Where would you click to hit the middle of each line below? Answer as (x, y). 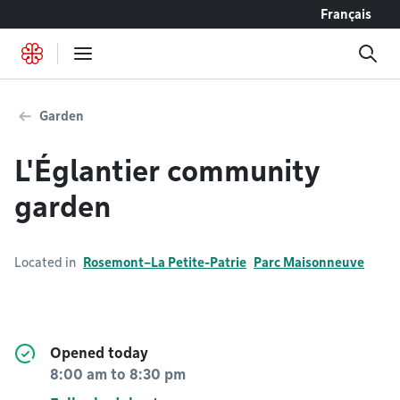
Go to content (57, 14)
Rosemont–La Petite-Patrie (165, 262)
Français (346, 14)
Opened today (99, 353)
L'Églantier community (167, 171)
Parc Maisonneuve (309, 262)
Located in (45, 262)
